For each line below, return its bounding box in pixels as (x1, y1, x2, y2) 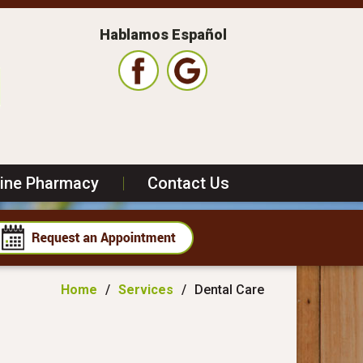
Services (118, 282, 173, 297)
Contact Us (147, 173, 229, 193)
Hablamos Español (99, 26, 227, 43)
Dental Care (191, 282, 264, 297)
